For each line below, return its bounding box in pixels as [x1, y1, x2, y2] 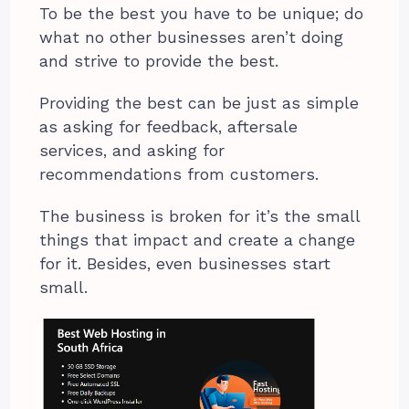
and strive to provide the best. [39, 52, 279, 71]
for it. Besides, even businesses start [39, 255, 331, 274]
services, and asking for [39, 142, 225, 161]
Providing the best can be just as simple [39, 94, 360, 113]
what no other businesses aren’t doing [39, 28, 344, 47]
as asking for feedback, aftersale [39, 118, 299, 137]
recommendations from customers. [39, 165, 320, 184]
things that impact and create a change [39, 231, 356, 250]
